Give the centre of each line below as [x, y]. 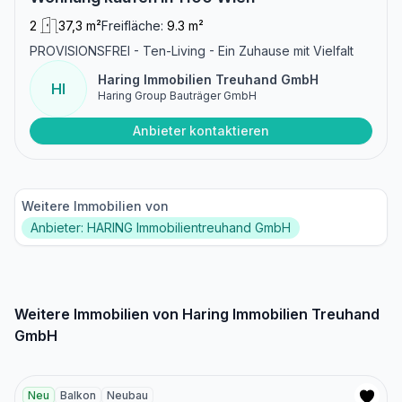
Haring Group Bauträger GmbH [177, 96]
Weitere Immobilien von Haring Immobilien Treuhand [197, 315]
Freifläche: [132, 26]
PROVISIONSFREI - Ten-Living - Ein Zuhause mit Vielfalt [192, 51]
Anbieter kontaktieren [201, 131]
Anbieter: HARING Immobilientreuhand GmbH [161, 228]
